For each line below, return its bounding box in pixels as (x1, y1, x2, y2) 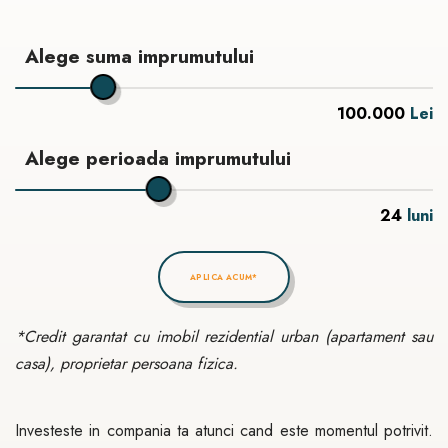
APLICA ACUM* (190, 271, 258, 283)
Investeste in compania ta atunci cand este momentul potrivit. (15, 419, 433, 442)
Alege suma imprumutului (25, 43, 254, 70)
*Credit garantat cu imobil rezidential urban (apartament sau (15, 325, 433, 348)
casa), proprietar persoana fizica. (15, 352, 238, 375)
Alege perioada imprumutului (25, 145, 291, 172)
